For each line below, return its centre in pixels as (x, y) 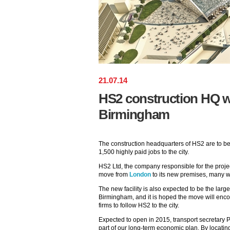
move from (114, 175)
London (140, 175)
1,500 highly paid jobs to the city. (144, 152)
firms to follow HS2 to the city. (139, 205)
